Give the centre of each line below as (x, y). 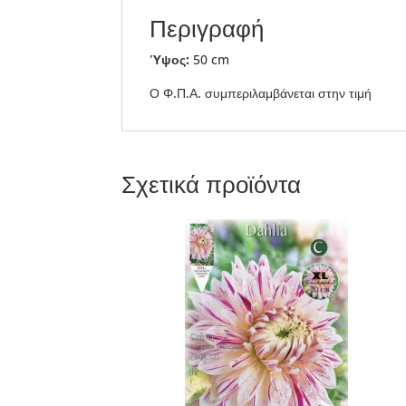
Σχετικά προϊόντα (212, 184)
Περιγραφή (207, 29)
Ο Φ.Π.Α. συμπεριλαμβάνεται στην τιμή (261, 93)
